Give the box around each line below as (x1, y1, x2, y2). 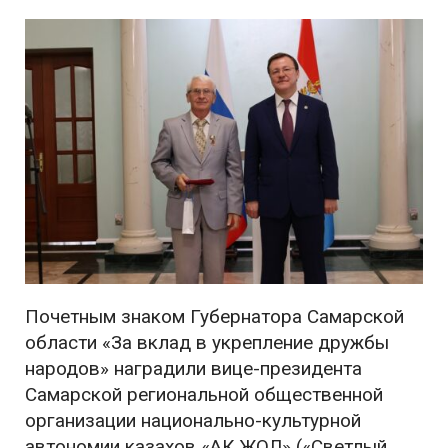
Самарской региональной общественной (25, 383, 383, 407)
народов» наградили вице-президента (25, 357, 362, 381)
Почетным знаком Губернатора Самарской (25, 305, 404, 329)
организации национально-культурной (25, 409, 361, 433)
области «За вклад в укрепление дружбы (25, 331, 389, 355)
